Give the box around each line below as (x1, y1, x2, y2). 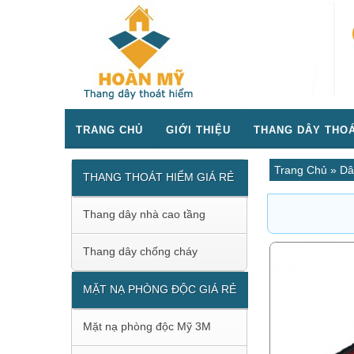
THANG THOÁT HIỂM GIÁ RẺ (83, 170, 234, 183)
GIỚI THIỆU (166, 123, 231, 136)
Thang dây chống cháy (83, 244, 198, 258)
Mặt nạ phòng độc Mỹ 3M (83, 319, 211, 333)
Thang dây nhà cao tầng (83, 207, 205, 220)
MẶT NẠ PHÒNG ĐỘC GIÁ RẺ (83, 282, 236, 296)
